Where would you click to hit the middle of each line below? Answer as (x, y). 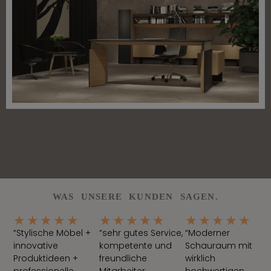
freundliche (123, 258)
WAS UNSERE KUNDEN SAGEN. (135, 196)
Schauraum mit (219, 245)
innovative (36, 245)
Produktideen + (46, 258)
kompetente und (136, 245)
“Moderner (208, 233)
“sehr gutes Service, (141, 233)
